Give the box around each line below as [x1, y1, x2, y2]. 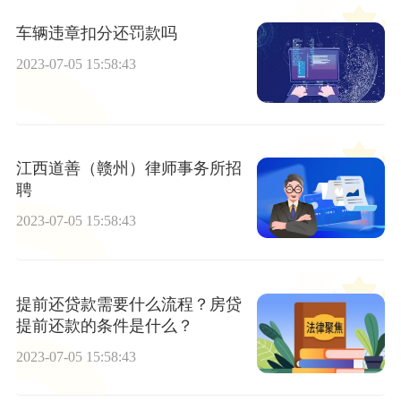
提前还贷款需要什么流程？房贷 [15, 294, 242, 313]
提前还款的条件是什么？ [15, 316, 193, 335]
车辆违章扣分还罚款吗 [15, 24, 177, 43]
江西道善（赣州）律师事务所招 [15, 159, 242, 178]
